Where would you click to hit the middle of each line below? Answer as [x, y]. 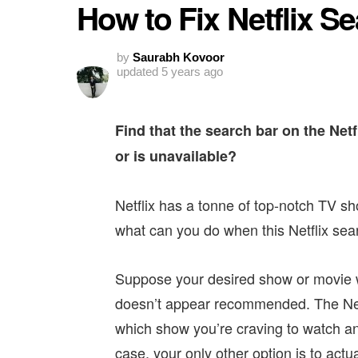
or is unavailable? [176, 155]
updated [139, 71]
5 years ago [192, 71]
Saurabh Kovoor [179, 57]
